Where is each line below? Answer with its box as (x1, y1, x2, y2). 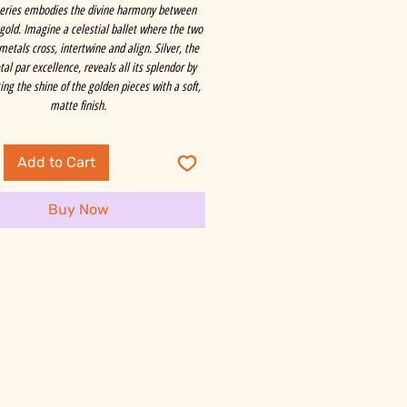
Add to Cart (17, 154, 95, 172)
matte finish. (49, 98, 106, 114)
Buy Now (47, 201, 109, 219)
